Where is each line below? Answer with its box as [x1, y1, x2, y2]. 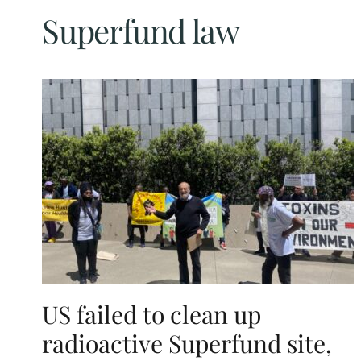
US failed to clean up [42, 297, 261, 330]
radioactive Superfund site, [42, 326, 332, 359]
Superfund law [42, 8, 239, 52]
